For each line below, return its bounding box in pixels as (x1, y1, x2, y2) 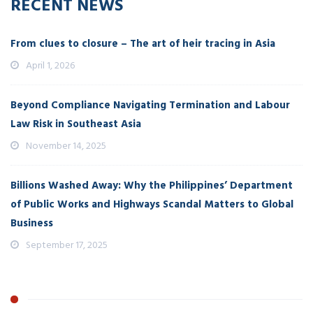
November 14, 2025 (26, 138, 106, 154)
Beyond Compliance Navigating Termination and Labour (10, 96, 290, 114)
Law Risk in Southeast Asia (10, 115, 141, 133)
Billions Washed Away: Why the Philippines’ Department (10, 177, 293, 194)
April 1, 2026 (26, 57, 75, 73)
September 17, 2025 (26, 237, 108, 253)
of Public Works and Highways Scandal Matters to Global (10, 196, 293, 213)
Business (10, 214, 53, 232)
